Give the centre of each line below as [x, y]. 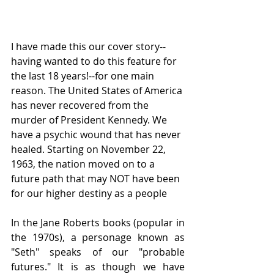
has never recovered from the [81, 105]
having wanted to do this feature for [95, 61]
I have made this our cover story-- [88, 46]
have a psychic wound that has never [97, 135]
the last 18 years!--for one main [84, 76]
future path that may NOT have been [97, 179]
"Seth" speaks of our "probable [98, 252]
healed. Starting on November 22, [90, 149]
